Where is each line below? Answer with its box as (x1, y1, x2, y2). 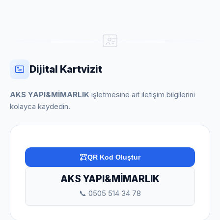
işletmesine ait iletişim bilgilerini (89, 90, 195, 100)
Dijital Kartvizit (29, 63, 102, 76)
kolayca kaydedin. (10, 102, 70, 111)
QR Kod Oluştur (87, 153, 140, 162)
